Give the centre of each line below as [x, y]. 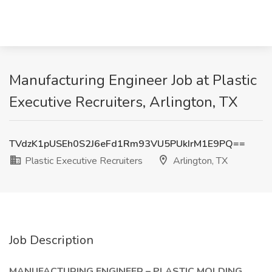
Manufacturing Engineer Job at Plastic [133, 80]
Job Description [51, 240]
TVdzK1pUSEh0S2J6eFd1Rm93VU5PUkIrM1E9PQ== [127, 144]
